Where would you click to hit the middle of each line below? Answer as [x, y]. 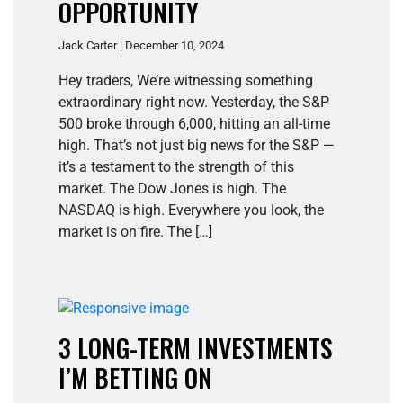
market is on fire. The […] [135, 232]
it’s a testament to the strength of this [176, 167]
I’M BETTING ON [135, 378]
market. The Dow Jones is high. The [172, 189]
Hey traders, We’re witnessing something [186, 81]
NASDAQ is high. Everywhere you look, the [191, 210]
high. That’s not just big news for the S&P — [197, 146]
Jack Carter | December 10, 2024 [141, 46]
